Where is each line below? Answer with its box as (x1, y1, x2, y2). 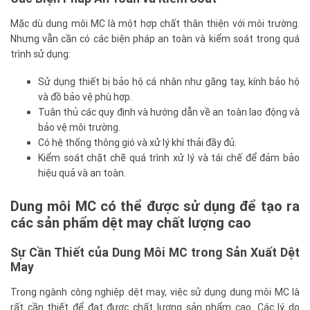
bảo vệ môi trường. (38, 120, 120, 134)
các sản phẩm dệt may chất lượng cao (10, 213, 251, 231)
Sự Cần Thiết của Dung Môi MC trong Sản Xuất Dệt (10, 244, 300, 260)
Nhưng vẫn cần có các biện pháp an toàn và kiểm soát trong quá (10, 32, 300, 45)
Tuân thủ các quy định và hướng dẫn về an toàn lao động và (38, 105, 300, 118)
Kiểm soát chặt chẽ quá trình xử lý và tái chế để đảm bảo (38, 151, 300, 164)
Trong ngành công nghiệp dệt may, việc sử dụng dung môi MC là (10, 285, 300, 298)
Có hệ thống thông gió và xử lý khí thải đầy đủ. (38, 136, 237, 149)
